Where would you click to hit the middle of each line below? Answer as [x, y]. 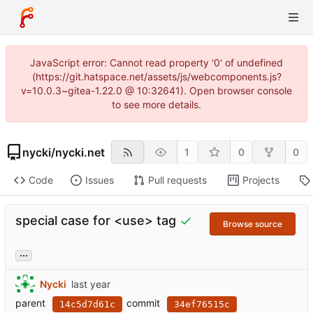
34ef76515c [202, 304]
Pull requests [177, 180]
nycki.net [80, 152]
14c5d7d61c [87, 304]
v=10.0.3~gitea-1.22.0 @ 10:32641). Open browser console [156, 90]
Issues [99, 180]
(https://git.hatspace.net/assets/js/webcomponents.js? [156, 77]
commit [143, 303]
